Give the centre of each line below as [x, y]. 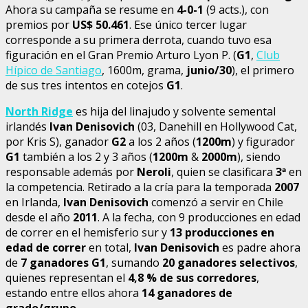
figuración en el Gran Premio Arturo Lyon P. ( [121, 55]
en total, [110, 247]
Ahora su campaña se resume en [91, 9]
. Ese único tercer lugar [188, 24]
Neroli [154, 172]
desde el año [39, 217]
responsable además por [71, 172]
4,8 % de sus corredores [192, 277]
